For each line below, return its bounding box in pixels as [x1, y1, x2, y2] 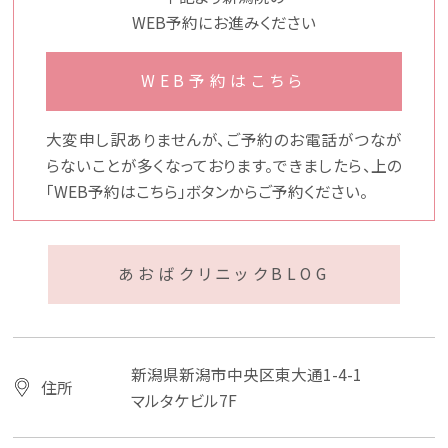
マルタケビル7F [131, 388, 238, 412]
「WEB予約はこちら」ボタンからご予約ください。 [45, 179, 368, 203]
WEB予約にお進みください [132, 11, 316, 35]
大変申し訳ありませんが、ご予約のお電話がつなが [45, 127, 403, 151]
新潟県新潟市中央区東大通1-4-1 [131, 362, 363, 386]
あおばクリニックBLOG [117, 262, 331, 286]
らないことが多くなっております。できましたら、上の [45, 153, 403, 177]
